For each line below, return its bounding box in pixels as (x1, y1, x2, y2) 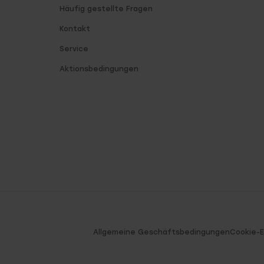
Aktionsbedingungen (60, 65, 139, 73)
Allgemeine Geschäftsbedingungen (93, 228, 230, 237)
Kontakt (60, 25, 91, 33)
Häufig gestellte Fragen (60, 5, 153, 13)
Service (60, 45, 89, 53)
